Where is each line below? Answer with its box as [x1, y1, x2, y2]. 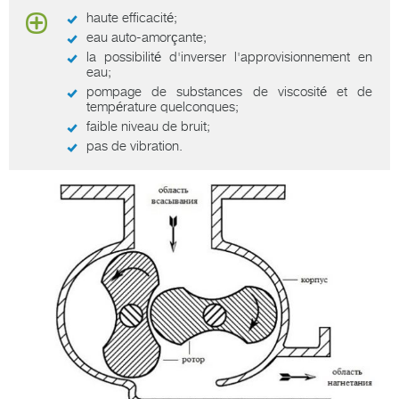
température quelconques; [86, 98, 239, 115]
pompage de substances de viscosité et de [86, 83, 372, 100]
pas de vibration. [86, 137, 183, 154]
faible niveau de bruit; [86, 118, 210, 134]
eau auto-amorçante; [86, 28, 207, 45]
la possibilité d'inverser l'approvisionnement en [86, 48, 372, 65]
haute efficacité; [86, 9, 177, 26]
